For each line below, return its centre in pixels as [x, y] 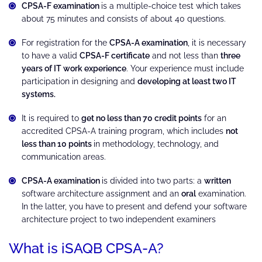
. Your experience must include [185, 68]
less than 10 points [58, 144]
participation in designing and [80, 81]
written [218, 180]
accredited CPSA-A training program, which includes [124, 131]
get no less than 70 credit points [142, 118]
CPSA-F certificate [115, 55]
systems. [39, 94]
